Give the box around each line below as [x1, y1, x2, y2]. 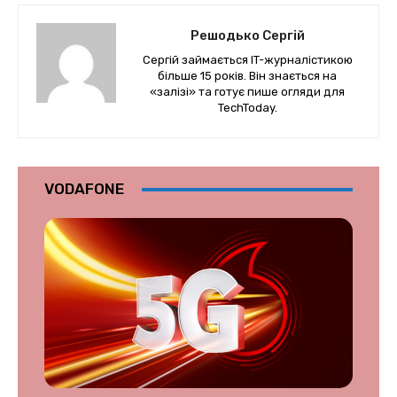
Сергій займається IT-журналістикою [142, 53, 353, 67]
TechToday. [217, 101, 277, 115]
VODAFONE [44, 180, 124, 198]
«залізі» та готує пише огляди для [150, 85, 345, 99]
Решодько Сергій [190, 27, 305, 44]
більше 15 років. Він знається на [158, 69, 337, 83]
